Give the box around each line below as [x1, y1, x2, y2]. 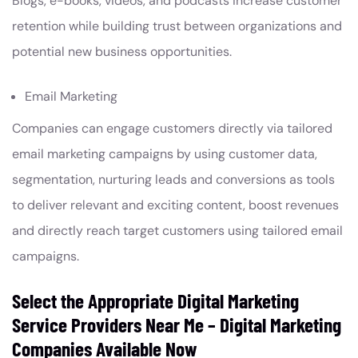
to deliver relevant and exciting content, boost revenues [12, 197, 339, 213]
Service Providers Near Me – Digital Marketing [12, 312, 341, 336]
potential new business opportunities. [12, 43, 232, 60]
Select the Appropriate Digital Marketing [12, 288, 299, 312]
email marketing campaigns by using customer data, [12, 145, 317, 162]
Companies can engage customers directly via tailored [12, 120, 332, 137]
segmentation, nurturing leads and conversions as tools [12, 171, 335, 188]
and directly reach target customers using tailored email [12, 222, 343, 239]
